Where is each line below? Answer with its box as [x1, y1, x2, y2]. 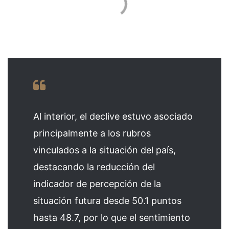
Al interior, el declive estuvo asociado [33, 111, 193, 122]
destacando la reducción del [33, 162, 155, 173]
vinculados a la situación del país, [33, 145, 176, 156]
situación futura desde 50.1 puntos [33, 195, 181, 207]
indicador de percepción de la [33, 178, 161, 190]
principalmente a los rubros [33, 128, 151, 139]
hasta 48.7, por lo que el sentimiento [33, 212, 190, 223]
